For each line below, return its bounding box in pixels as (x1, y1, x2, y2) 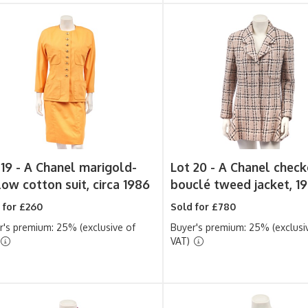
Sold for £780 (170, 201, 236, 212)
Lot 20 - (170, 159, 219, 175)
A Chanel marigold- (23, 159, 137, 175)
